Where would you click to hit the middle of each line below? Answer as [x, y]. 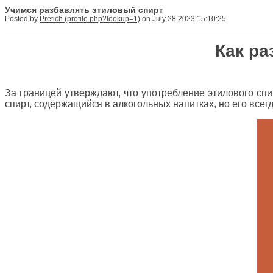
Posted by [22, 19]
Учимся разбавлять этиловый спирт [84, 10]
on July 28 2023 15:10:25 [183, 19]
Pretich [51, 19]
